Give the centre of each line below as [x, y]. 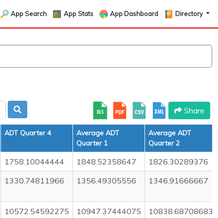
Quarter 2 [164, 143]
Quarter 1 [92, 143]
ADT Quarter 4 [28, 133]
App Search [28, 13]
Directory [190, 13]
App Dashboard [134, 13]
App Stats [78, 13]
